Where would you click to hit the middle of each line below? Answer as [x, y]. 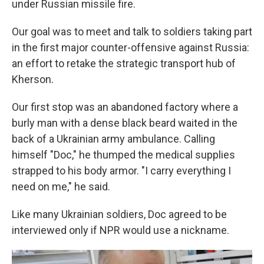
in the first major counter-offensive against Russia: [131, 48]
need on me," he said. [61, 187]
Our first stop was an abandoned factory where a [125, 107]
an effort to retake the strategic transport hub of [124, 64]
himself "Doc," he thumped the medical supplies [123, 155]
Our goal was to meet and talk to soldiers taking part [132, 32]
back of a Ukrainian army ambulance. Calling [113, 139]
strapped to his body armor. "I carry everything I [121, 171]
